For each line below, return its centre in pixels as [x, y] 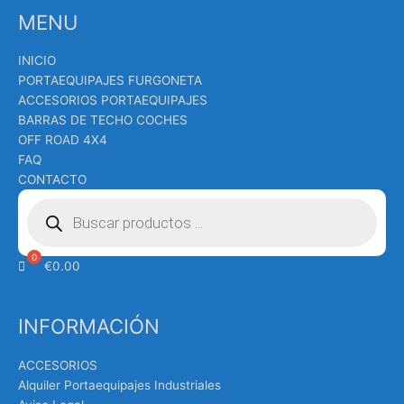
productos [55, 218]
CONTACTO [52, 180]
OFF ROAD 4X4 [63, 140]
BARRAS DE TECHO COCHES [103, 120]
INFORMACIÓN [89, 326]
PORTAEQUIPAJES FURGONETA [110, 81]
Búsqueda [55, 194]
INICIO [37, 61]
